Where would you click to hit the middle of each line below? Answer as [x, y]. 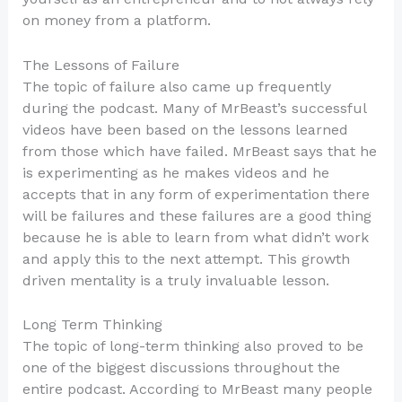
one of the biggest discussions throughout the [181, 368]
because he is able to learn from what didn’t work [195, 237]
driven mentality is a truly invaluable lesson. [175, 280]
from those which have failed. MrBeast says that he [199, 151]
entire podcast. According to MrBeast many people [197, 389]
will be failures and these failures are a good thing [197, 215]
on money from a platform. [116, 20]
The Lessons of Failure [100, 65]
